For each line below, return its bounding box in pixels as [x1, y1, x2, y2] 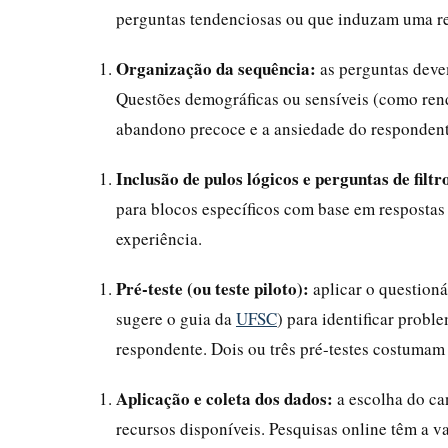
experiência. [116, 226, 202, 250]
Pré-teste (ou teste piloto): [116, 275, 309, 301]
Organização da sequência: [116, 55, 316, 81]
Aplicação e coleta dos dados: [116, 385, 333, 411]
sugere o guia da [116, 306, 236, 330]
